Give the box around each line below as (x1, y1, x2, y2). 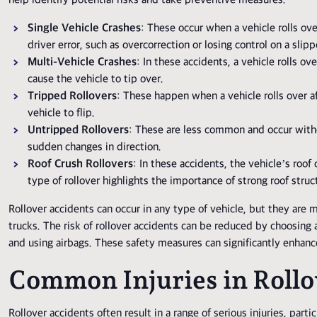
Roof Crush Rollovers (28, 158, 133, 172)
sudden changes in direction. (28, 141, 161, 155)
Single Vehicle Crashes (28, 22, 141, 36)
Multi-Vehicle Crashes (28, 56, 137, 70)
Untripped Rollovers (28, 124, 129, 138)
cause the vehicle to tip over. (28, 73, 163, 87)
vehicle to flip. (28, 107, 95, 121)
